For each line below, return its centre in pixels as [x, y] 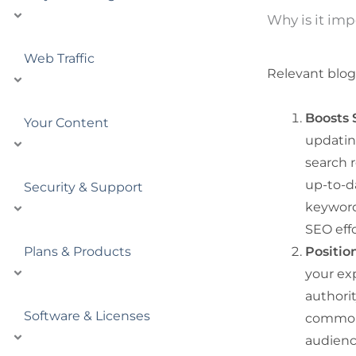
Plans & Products [77, 251]
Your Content [66, 122]
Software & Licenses [87, 315]
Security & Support [83, 187]
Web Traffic [59, 58]
